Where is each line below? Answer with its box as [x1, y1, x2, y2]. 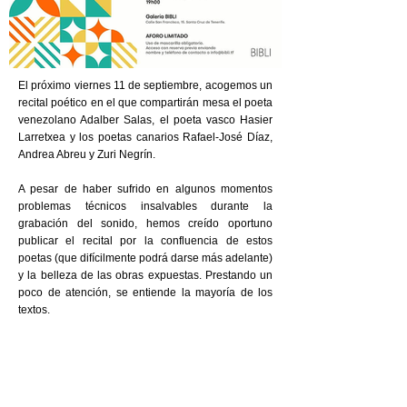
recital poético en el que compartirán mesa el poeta [18, 96, 273, 109]
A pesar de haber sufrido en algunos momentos [18, 183, 273, 195]
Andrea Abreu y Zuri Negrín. [18, 148, 155, 161]
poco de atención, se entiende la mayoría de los [18, 286, 273, 299]
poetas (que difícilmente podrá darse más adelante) [18, 252, 273, 264]
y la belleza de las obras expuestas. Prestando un [18, 269, 273, 282]
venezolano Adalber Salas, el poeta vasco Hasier [18, 114, 273, 126]
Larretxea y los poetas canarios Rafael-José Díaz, [18, 131, 273, 144]
